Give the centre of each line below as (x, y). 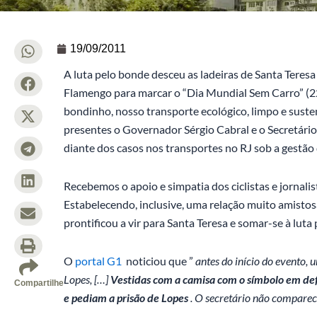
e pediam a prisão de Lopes (126, 298)
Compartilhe (39, 283)
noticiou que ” (158, 261)
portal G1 (98, 261)
